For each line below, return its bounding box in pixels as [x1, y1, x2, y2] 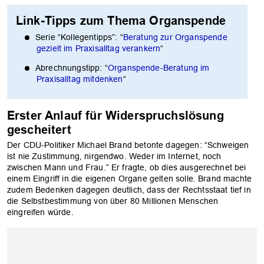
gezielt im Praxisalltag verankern [37, 43, 161, 53]
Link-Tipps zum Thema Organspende [16, 13, 226, 28]
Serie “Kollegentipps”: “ [35, 32, 123, 42]
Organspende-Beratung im [107, 62, 210, 72]
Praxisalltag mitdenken [37, 74, 123, 84]
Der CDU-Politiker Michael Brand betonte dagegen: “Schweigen [7, 140, 249, 150]
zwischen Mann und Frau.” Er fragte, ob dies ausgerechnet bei [7, 163, 246, 173]
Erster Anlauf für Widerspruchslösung [7, 108, 224, 123]
